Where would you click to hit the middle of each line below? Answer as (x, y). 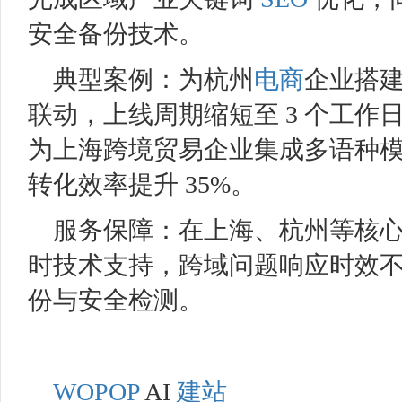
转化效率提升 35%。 (142, 184)
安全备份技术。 (116, 34)
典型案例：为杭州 (153, 79)
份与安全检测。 (116, 300)
